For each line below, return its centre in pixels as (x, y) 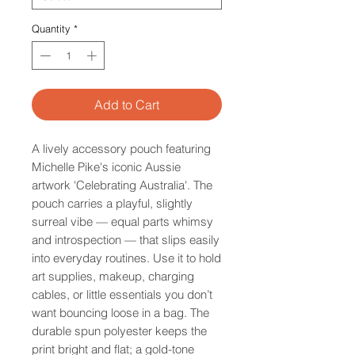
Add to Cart (127, 104)
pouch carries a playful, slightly (112, 203)
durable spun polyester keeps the (119, 330)
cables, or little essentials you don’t (122, 294)
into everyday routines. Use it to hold (126, 258)
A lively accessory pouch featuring (121, 148)
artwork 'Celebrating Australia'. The (122, 185)
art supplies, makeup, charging (113, 276)
